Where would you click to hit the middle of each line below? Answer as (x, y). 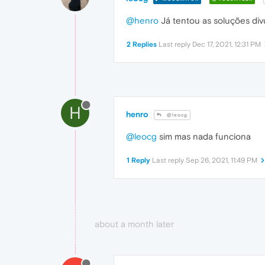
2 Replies (142, 45)
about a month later (134, 224)
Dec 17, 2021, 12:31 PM (227, 45)
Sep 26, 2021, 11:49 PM (222, 161)
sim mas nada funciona (204, 137)
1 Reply (138, 161)
